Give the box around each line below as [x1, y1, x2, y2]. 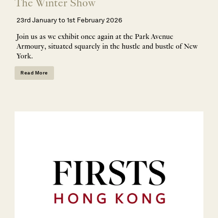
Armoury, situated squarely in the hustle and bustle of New [17, 42, 198, 51]
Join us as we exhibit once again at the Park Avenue [17, 33, 173, 41]
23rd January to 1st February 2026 [17, 16, 122, 25]
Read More [20, 70, 48, 76]
